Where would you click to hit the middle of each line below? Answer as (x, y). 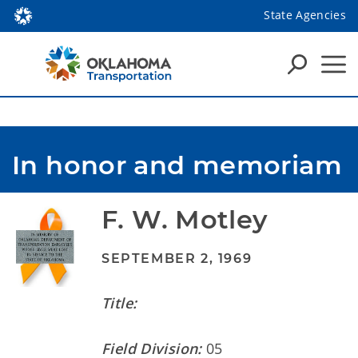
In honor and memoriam (177, 165)
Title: (119, 303)
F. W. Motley (185, 219)
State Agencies (305, 14)
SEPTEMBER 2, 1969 (177, 259)
